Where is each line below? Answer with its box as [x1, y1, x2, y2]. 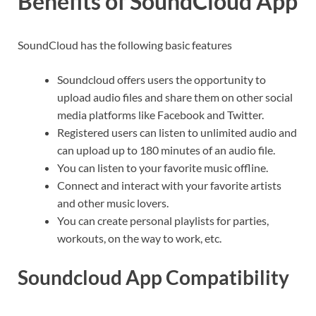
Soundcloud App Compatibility [18, 265, 289, 289]
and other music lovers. [57, 195, 169, 209]
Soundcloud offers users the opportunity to [57, 72, 266, 86]
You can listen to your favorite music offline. [57, 160, 268, 174]
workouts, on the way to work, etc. [57, 231, 221, 245]
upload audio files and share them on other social [57, 90, 293, 104]
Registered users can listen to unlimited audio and [57, 125, 297, 139]
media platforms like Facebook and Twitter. [57, 107, 264, 121]
